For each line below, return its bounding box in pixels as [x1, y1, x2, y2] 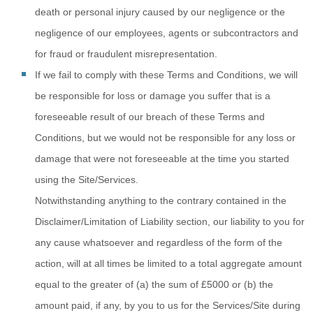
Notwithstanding [35, 195, 108, 206]
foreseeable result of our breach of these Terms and [35, 111, 265, 122]
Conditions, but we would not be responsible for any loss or [35, 132, 296, 143]
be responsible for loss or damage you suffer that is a [35, 90, 270, 101]
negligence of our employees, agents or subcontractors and [35, 27, 298, 38]
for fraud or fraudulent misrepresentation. [35, 48, 217, 59]
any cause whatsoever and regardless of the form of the [35, 237, 282, 248]
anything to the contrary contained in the [108, 195, 286, 206]
